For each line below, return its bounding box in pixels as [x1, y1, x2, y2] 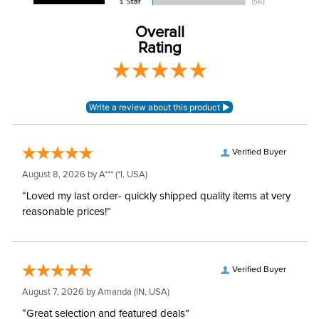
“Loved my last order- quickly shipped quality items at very [22, 191, 291, 202]
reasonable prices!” [22, 206, 111, 217]
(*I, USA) [113, 170, 147, 179]
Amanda [98, 288, 132, 297]
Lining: [31, 8, 64, 19]
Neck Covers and [31, 46, 115, 57]
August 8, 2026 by [22, 170, 99, 179]
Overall [135, 25, 184, 41]
